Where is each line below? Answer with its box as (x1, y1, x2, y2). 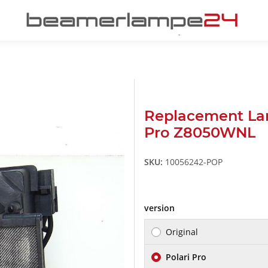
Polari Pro (166, 251, 206, 263)
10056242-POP (165, 156, 223, 168)
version (144, 202, 177, 214)
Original (166, 226, 198, 238)
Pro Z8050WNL (144, 124, 255, 142)
